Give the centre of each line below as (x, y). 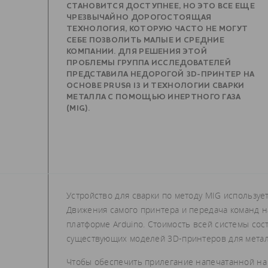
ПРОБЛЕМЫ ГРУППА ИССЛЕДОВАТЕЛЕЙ (149, 63)
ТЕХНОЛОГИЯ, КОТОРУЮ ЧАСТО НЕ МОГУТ (157, 29)
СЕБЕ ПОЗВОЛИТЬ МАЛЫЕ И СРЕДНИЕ (146, 40)
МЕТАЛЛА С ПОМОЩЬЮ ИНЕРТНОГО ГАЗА (154, 97)
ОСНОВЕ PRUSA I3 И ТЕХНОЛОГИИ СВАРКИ (156, 86)
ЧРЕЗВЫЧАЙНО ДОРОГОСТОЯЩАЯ (139, 18)
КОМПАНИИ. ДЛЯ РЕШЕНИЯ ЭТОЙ (137, 52)
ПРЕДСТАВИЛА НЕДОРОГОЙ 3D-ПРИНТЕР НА (161, 74)
